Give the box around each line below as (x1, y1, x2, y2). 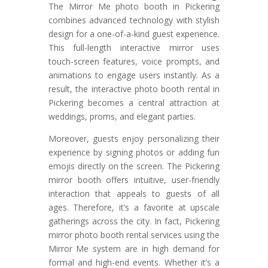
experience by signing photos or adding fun (48, 147, 220, 159)
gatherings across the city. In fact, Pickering (48, 215, 220, 227)
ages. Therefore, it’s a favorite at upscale (48, 202, 220, 214)
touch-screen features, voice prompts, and (48, 56, 220, 68)
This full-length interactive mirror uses (48, 42, 220, 54)
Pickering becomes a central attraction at (48, 97, 220, 109)
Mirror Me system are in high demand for (48, 243, 220, 255)
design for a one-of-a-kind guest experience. (48, 28, 220, 40)
